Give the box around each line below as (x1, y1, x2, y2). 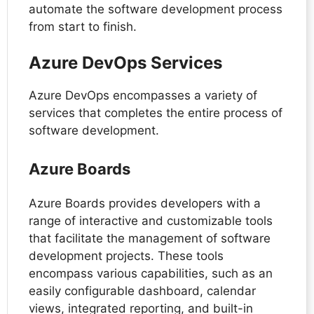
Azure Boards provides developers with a (29, 196, 261, 210)
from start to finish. (29, 19, 137, 34)
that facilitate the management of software (29, 231, 271, 245)
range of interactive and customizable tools (29, 213, 273, 228)
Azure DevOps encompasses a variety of (29, 88, 257, 103)
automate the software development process (29, 1, 282, 16)
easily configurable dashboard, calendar (29, 283, 256, 298)
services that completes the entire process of (29, 106, 282, 121)
